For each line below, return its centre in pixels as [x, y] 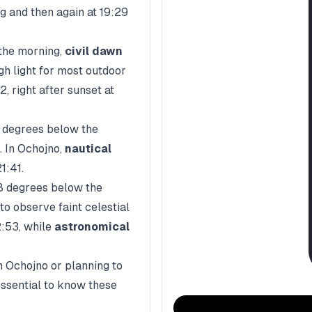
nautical [88, 149]
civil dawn [94, 51]
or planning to [85, 266]
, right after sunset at [61, 90]
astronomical [92, 227]
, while [37, 227]
